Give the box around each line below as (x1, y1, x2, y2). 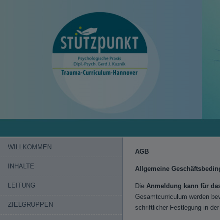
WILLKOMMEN (8, 143, 52, 151)
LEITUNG (8, 182, 35, 189)
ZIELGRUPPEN (8, 201, 53, 208)
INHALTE (8, 163, 34, 170)
